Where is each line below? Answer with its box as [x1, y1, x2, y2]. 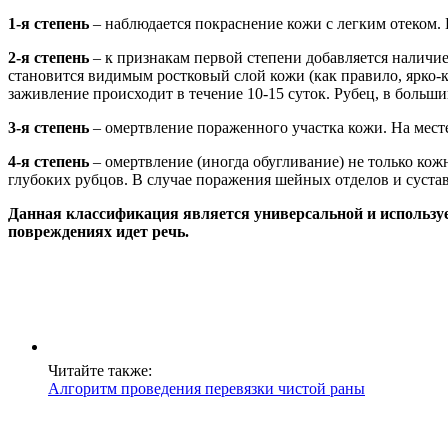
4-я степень [8, 152, 89, 170]
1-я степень [8, 14, 89, 32]
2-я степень [8, 48, 89, 66]
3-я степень [8, 118, 89, 136]
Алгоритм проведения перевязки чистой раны [48, 379, 365, 397]
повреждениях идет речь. [8, 222, 189, 240]
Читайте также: [48, 361, 152, 379]
